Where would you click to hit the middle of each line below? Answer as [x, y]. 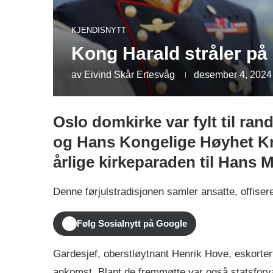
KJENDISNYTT [99, 30]
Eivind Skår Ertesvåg [129, 74]
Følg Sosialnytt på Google [132, 224]
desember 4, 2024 [233, 74]
